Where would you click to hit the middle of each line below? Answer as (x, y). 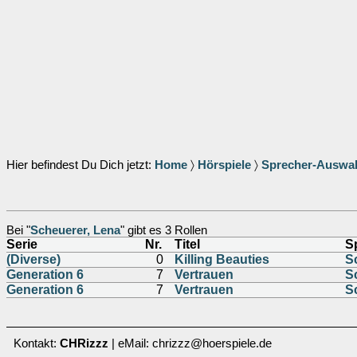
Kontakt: (37, 343)
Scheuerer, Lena (75, 230)
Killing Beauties (222, 259)
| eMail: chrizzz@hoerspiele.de (190, 343)
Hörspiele (224, 165)
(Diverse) (33, 259)
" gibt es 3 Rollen (164, 230)
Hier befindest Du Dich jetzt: (80, 165)
